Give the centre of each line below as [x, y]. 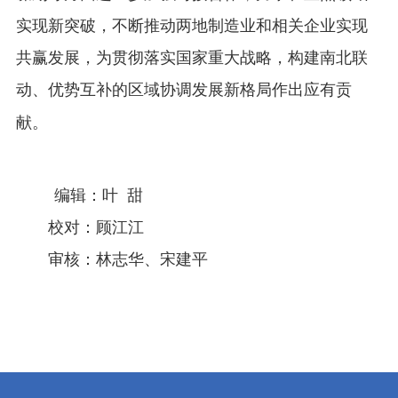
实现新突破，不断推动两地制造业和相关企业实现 [191, 25]
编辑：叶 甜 [98, 195]
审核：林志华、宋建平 [111, 259]
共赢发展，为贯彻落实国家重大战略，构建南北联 [191, 57]
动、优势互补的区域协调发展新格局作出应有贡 [183, 89]
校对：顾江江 [80, 227]
